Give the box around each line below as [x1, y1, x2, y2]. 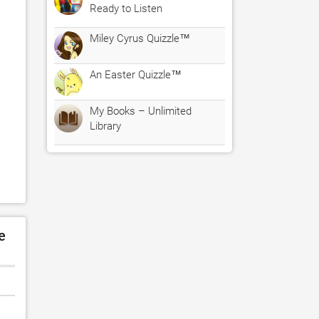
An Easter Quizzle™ [90, 68, 182, 81]
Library [90, 120, 121, 132]
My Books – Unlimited [90, 105, 192, 117]
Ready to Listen [90, 2, 162, 15]
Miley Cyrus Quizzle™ [90, 32, 190, 45]
